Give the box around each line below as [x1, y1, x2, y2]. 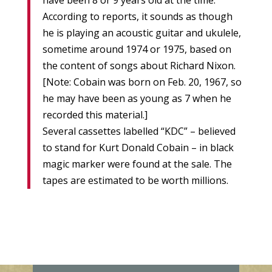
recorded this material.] [42, 108, 148, 122]
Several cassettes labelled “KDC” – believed [42, 124, 236, 138]
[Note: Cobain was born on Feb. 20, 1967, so [42, 75, 242, 89]
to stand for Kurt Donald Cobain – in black [42, 141, 234, 155]
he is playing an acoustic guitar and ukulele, [42, 26, 241, 40]
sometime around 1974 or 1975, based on [42, 42, 231, 56]
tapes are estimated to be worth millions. [42, 174, 228, 188]
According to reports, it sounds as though [42, 10, 233, 24]
